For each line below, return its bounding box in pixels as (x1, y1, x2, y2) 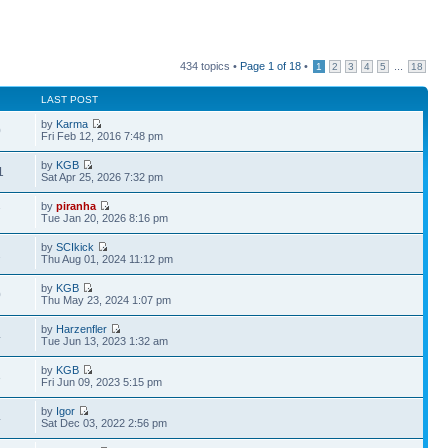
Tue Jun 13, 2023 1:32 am (41, 335, 169, 347)
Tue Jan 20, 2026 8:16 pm (41, 212, 169, 224)
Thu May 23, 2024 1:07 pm (41, 294, 172, 306)
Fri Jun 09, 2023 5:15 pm (41, 376, 163, 388)
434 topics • (180, 60, 240, 72)
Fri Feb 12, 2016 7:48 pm (41, 130, 164, 142)
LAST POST (41, 94, 99, 105)
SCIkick (56, 241, 95, 253)
